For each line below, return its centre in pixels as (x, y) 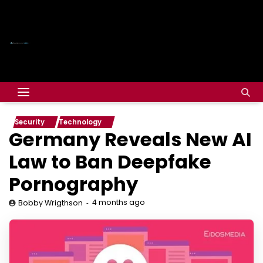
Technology (80, 122)
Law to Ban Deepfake (110, 162)
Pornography (73, 184)
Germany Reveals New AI (130, 139)
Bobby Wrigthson (50, 203)
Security (30, 122)
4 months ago (119, 202)
